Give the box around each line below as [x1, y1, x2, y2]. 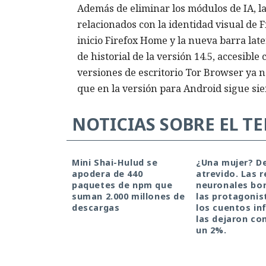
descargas [72, 202, 120, 214]
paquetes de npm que [72, 179, 173, 191]
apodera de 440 [72, 168, 143, 180]
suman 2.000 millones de [72, 191, 185, 202]
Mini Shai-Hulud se [72, 157, 158, 169]
